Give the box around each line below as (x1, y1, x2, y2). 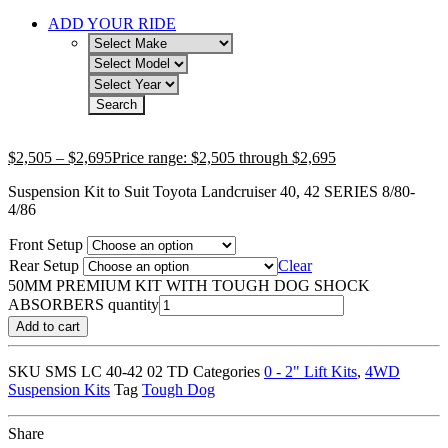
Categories (193, 363, 260, 381)
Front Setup (9, 236, 83, 254)
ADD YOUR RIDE (48, 14, 176, 32)
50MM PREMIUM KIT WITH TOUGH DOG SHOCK (8, 277, 370, 295)
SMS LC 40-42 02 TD (45, 363, 189, 381)
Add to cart (16, 319, 80, 335)
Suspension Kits (8, 381, 110, 399)
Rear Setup (9, 257, 79, 275)
